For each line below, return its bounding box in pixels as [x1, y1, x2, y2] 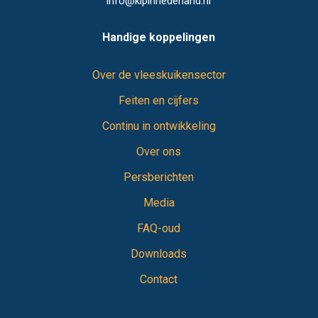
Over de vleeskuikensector [92, 67, 226, 82]
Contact [140, 272, 178, 286]
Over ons [136, 144, 182, 158]
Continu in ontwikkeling [102, 119, 216, 133]
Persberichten [124, 170, 194, 184]
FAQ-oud [137, 221, 181, 235]
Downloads [131, 246, 187, 261]
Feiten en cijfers [119, 93, 199, 107]
